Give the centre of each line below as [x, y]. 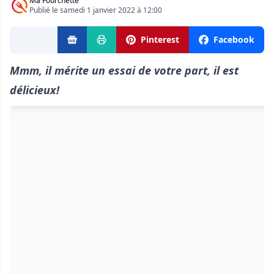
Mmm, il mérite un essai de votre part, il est [124, 71]
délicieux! [35, 90]
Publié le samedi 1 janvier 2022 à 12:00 [96, 10]
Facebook [234, 40]
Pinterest [160, 40]
